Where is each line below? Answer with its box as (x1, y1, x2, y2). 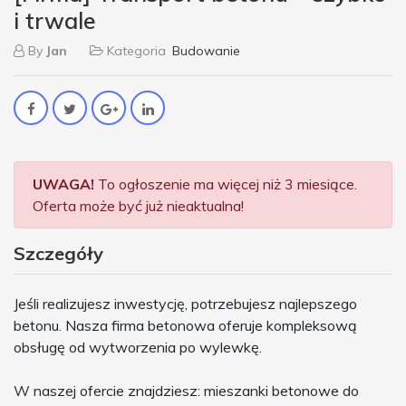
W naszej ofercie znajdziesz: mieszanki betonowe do (14, 382, 359, 401)
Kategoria (103, 43, 169, 60)
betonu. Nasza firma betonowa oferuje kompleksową (14, 316, 357, 335)
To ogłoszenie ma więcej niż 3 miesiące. (94, 175, 357, 194)
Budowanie (172, 43, 240, 60)
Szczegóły (14, 242, 103, 266)
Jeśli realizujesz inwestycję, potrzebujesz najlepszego (14, 295, 357, 314)
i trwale (14, 6, 96, 35)
